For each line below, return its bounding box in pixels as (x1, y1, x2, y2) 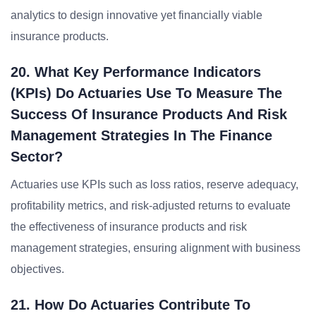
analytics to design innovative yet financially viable (11, 9, 262, 21)
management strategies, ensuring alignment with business (11, 242, 300, 254)
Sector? (11, 149, 63, 164)
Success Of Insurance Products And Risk (11, 107, 287, 122)
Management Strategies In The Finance (11, 128, 272, 143)
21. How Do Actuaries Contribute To (11, 297, 250, 312)
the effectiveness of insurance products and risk (11, 221, 247, 233)
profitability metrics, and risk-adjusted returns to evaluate (11, 200, 291, 212)
